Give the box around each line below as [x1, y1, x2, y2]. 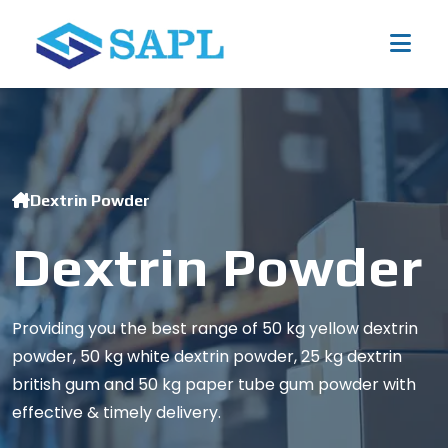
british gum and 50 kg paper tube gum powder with [12, 373, 416, 397]
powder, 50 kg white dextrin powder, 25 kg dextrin [12, 345, 402, 369]
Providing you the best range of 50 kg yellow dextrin [12, 317, 418, 341]
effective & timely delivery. [12, 401, 221, 425]
